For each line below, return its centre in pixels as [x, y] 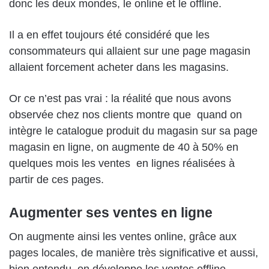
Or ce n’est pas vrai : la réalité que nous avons [120, 98]
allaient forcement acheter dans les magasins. [119, 67]
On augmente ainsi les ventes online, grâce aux [123, 237]
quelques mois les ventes [70, 163]
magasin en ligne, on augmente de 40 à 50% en [124, 147]
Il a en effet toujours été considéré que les [109, 35]
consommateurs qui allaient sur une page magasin [130, 51]
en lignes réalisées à [186, 163]
